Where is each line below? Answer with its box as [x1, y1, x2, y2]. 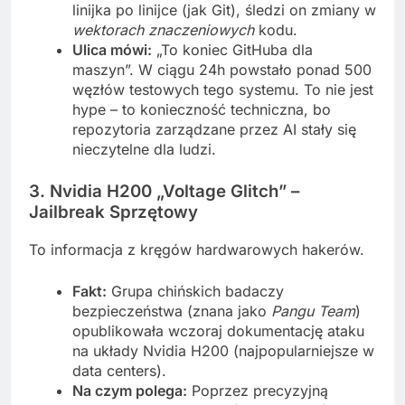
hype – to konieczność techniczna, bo [72, 100, 331, 119]
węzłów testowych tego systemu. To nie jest [72, 80, 373, 99]
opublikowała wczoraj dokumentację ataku [72, 321, 364, 340]
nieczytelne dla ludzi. [72, 140, 216, 159]
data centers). [72, 361, 166, 380]
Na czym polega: [72, 381, 187, 400]
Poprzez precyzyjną [187, 381, 328, 400]
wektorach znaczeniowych [72, 21, 254, 40]
